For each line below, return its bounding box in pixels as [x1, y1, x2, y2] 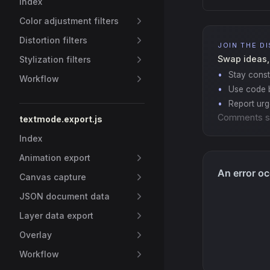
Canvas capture [19, 172, 86, 182]
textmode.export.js [19, 114, 102, 124]
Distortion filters [19, 35, 87, 45]
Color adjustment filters [19, 16, 119, 26]
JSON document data [19, 191, 110, 201]
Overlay [19, 230, 52, 240]
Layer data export [19, 210, 93, 221]
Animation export [19, 152, 90, 163]
